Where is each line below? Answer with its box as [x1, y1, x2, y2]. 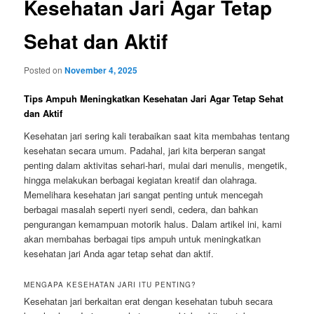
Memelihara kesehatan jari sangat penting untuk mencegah [24, 187, 264, 201]
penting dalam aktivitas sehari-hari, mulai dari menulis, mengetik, [24, 158, 288, 172]
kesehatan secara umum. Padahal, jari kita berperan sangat [24, 143, 266, 157]
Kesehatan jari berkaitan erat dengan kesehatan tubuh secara [24, 294, 273, 308]
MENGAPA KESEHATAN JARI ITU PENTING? [24, 279, 197, 289]
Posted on [24, 64, 65, 76]
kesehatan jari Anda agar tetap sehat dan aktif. [24, 246, 214, 260]
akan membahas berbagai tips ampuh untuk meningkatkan [24, 231, 261, 245]
